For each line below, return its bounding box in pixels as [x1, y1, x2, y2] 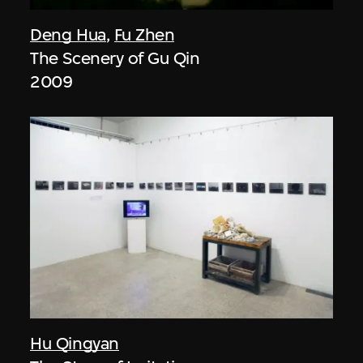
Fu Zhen [113, 24, 175, 45]
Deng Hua [30, 24, 106, 45]
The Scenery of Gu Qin [30, 48, 200, 68]
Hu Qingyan [30, 332, 119, 353]
